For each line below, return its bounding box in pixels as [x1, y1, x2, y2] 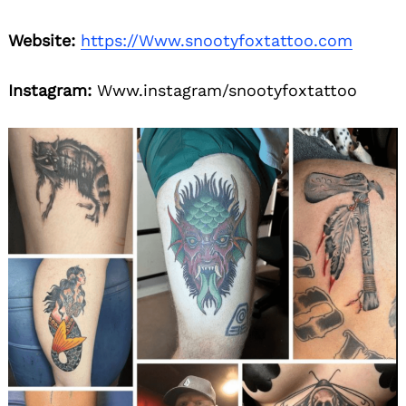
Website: [8, 31, 75, 51]
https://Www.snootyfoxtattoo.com [81, 31, 353, 51]
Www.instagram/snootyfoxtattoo [92, 81, 357, 101]
